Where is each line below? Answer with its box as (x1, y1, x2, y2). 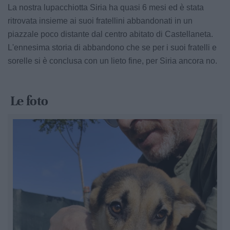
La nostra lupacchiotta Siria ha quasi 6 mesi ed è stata (8, 3, 204, 12)
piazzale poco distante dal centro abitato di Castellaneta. (8, 30, 213, 39)
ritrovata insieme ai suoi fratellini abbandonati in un (8, 16, 193, 25)
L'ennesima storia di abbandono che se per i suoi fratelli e (8, 43, 217, 52)
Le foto (10, 92, 48, 109)
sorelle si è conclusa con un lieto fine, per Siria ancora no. (8, 56, 217, 65)
